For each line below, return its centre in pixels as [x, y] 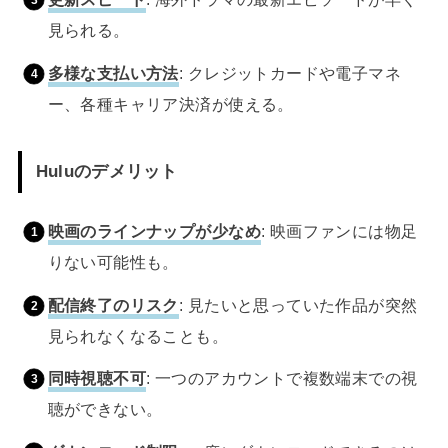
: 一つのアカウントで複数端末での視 [282, 378]
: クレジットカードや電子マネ [290, 72]
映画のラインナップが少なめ [154, 231]
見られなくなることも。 [138, 335]
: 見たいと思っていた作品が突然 [298, 304]
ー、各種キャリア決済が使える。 [170, 103]
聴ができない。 [105, 409]
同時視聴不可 [97, 378]
